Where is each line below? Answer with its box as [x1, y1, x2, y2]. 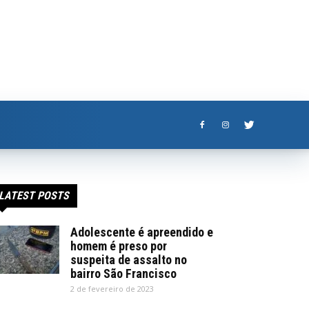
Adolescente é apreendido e [70, 225, 213, 239]
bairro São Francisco [70, 266, 177, 281]
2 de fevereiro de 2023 [70, 283, 154, 294]
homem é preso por [70, 239, 167, 253]
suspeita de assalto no [70, 252, 187, 267]
